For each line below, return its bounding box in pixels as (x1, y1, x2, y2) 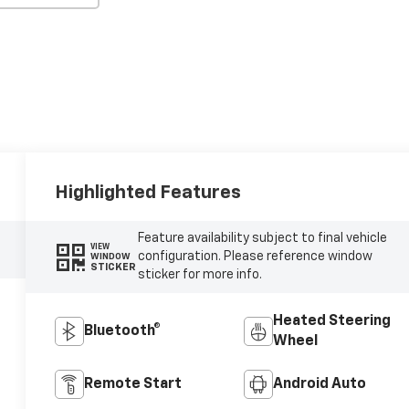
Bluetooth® (84, 324, 162, 340)
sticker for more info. (137, 268, 262, 282)
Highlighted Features (55, 183, 242, 202)
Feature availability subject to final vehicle (137, 232, 387, 246)
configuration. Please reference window (137, 250, 372, 264)
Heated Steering (272, 314, 391, 330)
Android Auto (272, 377, 366, 393)
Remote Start (84, 377, 183, 393)
